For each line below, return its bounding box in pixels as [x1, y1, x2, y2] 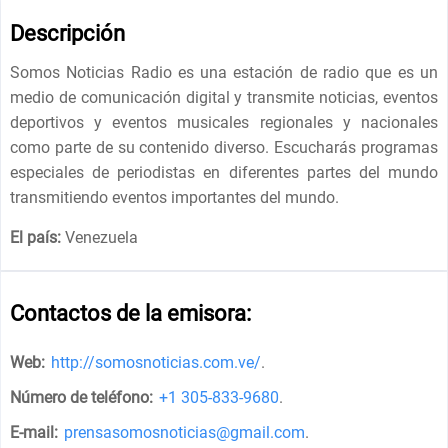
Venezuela [61, 227, 139, 247]
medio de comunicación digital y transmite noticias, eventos [10, 87, 438, 107]
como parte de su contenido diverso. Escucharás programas [10, 137, 438, 157]
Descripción [10, 20, 126, 46]
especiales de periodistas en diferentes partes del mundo [10, 162, 438, 182]
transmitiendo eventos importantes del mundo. [10, 187, 340, 207]
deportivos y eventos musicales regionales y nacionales [10, 112, 438, 132]
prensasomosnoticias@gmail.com [64, 422, 306, 442]
